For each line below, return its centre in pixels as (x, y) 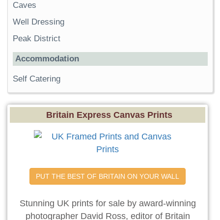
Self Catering (37, 79)
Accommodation (47, 59)
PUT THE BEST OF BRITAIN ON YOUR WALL (108, 177)
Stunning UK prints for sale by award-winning (108, 204)
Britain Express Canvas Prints (109, 115)
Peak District (37, 39)
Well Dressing (39, 22)
